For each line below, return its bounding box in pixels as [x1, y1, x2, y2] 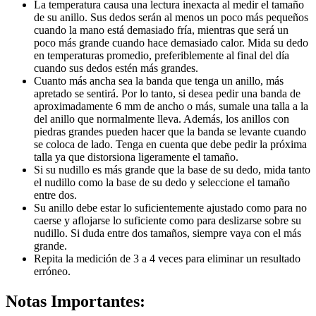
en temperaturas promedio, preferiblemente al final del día [34, 49, 289, 61]
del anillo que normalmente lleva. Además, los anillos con [34, 112, 289, 125]
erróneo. [34, 265, 71, 277]
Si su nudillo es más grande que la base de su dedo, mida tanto [34, 163, 310, 176]
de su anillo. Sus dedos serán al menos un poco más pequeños [34, 11, 308, 23]
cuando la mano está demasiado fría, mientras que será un [34, 23, 288, 36]
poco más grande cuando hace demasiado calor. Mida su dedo [34, 36, 308, 49]
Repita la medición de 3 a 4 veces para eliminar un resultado [34, 252, 300, 265]
